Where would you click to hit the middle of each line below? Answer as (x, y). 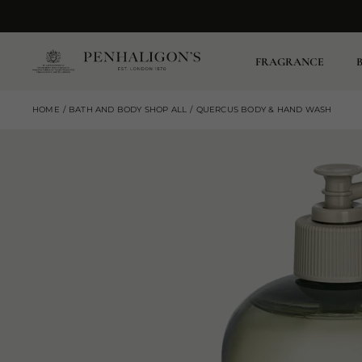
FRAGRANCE (290, 61)
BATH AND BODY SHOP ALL (128, 109)
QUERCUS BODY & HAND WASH (264, 109)
